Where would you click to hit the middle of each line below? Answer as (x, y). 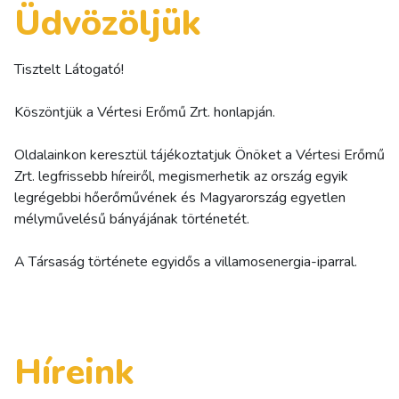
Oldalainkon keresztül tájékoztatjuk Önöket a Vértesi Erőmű (199, 155)
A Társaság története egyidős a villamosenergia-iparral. (186, 261)
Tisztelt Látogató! (69, 69)
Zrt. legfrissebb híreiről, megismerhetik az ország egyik (181, 176)
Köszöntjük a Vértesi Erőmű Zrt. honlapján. (145, 112)
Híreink (74, 372)
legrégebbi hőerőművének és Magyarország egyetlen (180, 197)
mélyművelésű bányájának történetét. (132, 219)
